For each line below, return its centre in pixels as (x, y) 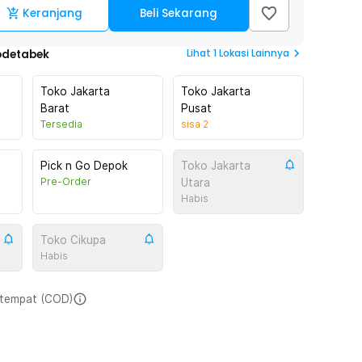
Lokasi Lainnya (254, 53)
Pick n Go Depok (84, 166)
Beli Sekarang (179, 13)
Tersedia (61, 124)
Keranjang (53, 13)
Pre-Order (66, 181)
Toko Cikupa (73, 240)
